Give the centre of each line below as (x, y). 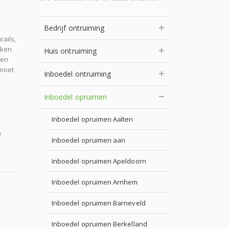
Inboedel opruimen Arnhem (95, 182)
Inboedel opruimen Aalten (93, 119)
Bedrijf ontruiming (74, 28)
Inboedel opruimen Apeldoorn (99, 161)
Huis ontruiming (71, 51)
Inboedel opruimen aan (89, 140)
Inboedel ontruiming (78, 74)
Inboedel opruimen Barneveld (99, 203)
